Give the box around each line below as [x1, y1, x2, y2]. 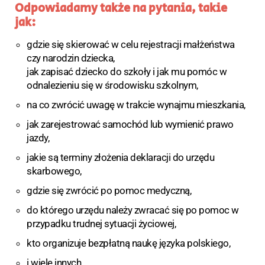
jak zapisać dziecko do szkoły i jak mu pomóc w [27, 65, 227, 77]
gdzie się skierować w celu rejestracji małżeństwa [27, 38, 235, 50]
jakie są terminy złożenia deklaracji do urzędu [27, 151, 214, 163]
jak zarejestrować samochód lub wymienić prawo [27, 118, 234, 130]
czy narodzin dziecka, [27, 51, 115, 64]
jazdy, [27, 131, 49, 144]
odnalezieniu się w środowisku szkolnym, [27, 79, 198, 91]
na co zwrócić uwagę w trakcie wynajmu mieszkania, [27, 98, 245, 111]
